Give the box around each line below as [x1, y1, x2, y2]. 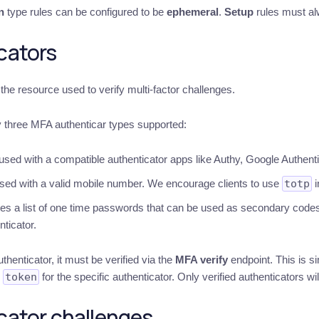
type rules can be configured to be [4, 6, 167, 18]
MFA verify [174, 253, 228, 266]
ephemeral [166, 6, 219, 18]
